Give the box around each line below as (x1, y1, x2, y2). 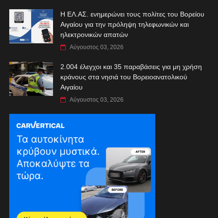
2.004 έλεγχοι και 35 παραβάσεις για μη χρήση (60, 62, 202, 71)
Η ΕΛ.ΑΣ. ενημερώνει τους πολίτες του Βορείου (60, 10, 204, 18)
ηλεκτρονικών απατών (60, 30, 128, 38)
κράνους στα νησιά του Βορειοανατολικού (60, 73, 187, 81)
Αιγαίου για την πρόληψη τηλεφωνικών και (60, 20, 189, 28)
